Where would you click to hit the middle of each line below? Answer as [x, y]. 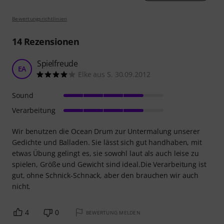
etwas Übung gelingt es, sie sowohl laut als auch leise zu [105, 153]
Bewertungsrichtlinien [40, 18]
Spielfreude [57, 63]
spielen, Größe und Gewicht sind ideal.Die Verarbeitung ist [109, 164]
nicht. [21, 186]
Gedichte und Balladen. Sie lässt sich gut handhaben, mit [107, 142]
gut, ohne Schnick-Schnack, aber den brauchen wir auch [105, 175]
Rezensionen [50, 41]
